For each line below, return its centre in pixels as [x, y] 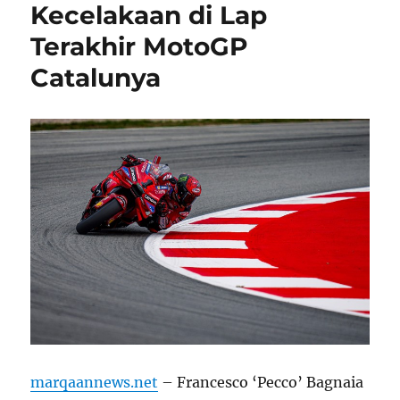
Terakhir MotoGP [140, 47]
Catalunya [96, 78]
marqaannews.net [95, 383]
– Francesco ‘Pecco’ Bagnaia [261, 383]
